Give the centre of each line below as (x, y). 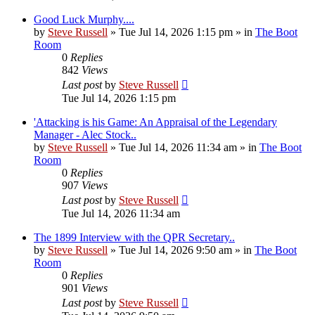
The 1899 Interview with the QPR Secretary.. (134, 237)
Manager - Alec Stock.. (85, 134)
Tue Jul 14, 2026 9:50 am (175, 250)
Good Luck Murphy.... (84, 19)
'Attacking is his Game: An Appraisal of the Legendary (155, 122)
